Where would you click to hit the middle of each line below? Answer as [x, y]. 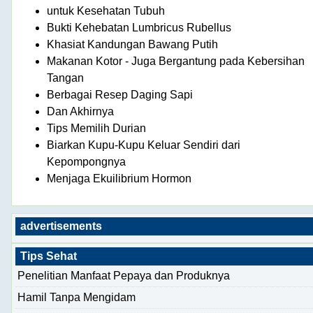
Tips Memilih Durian [96, 128]
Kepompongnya [86, 161]
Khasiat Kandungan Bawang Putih [132, 44]
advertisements [61, 226]
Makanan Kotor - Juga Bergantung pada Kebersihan [176, 61]
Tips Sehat [49, 256]
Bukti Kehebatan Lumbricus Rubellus [139, 27]
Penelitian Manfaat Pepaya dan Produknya [124, 275]
